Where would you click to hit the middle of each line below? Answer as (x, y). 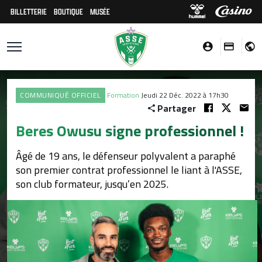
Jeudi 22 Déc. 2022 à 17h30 (185, 95)
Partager (177, 108)
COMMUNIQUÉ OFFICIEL (61, 95)
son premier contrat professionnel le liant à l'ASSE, (129, 170)
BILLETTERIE (29, 11)
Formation (123, 95)
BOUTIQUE (68, 11)
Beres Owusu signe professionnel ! (130, 131)
